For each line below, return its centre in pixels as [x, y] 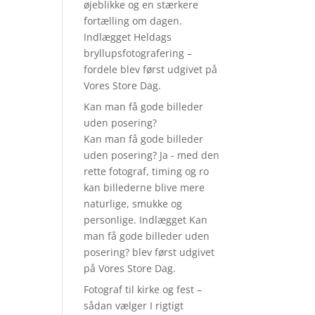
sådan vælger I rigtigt [134, 306]
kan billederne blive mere [144, 187]
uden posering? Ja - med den [152, 155]
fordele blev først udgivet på [151, 69]
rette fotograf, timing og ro [147, 171]
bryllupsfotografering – [138, 53]
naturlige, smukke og [133, 204]
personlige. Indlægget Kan [146, 220]
